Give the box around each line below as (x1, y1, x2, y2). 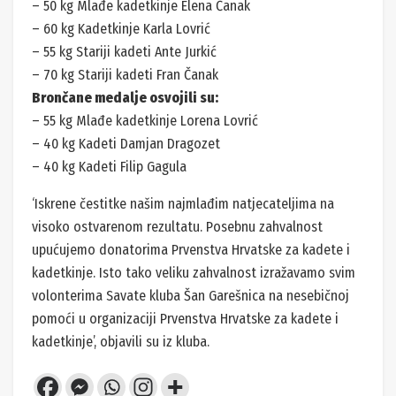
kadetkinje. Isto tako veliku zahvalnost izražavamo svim (32, 263, 355, 281)
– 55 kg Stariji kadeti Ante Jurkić (32, 42, 217, 60)
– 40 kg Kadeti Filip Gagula (32, 157, 187, 175)
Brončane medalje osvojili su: (32, 88, 218, 106)
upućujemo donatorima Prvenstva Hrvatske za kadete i (32, 240, 350, 258)
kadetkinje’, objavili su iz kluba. (32, 332, 209, 350)
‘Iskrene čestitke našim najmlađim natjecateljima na (32, 194, 334, 212)
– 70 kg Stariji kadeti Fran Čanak (32, 65, 218, 83)
